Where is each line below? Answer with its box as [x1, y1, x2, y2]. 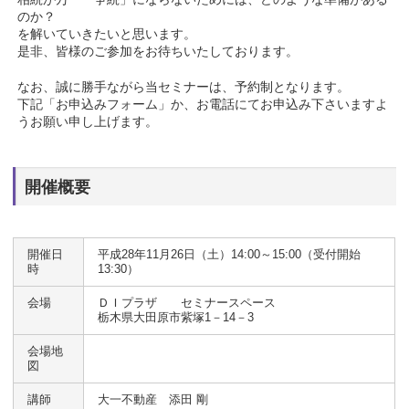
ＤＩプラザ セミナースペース [98, 296, 277, 310]
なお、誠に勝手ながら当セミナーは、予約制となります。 [17, 79, 351, 95]
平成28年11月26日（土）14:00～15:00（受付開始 [98, 247, 362, 262]
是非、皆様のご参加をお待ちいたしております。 [17, 44, 299, 59]
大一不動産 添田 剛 [98, 393, 209, 407]
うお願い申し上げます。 [17, 114, 159, 130]
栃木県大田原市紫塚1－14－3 [98, 310, 255, 325]
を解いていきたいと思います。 [17, 26, 197, 42]
